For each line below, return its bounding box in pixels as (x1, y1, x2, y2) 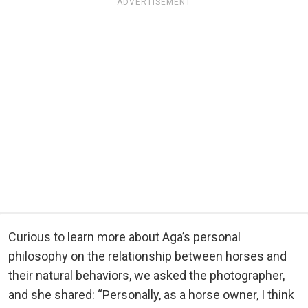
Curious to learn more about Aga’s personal (8, 229, 241, 244)
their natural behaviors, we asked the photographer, (8, 267, 285, 283)
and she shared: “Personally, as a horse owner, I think (8, 287, 294, 302)
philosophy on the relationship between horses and (8, 248, 287, 263)
